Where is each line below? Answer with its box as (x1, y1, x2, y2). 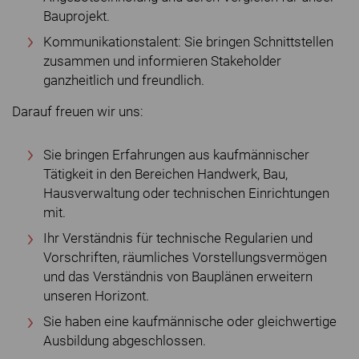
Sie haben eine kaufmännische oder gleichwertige (43, 314, 337, 330)
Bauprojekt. (43, 8, 110, 24)
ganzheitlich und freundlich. (43, 72, 204, 88)
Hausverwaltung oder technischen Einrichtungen (43, 185, 329, 201)
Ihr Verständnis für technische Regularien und (43, 231, 313, 247)
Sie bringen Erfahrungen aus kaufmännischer (43, 147, 309, 163)
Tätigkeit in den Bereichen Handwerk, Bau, (43, 166, 288, 182)
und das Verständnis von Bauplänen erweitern (43, 269, 313, 285)
